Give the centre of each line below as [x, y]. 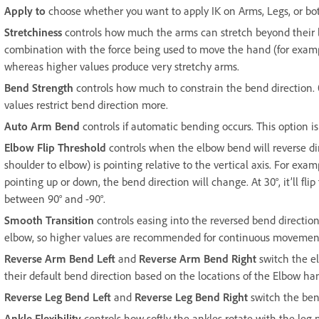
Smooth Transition [49, 220]
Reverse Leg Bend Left [58, 297]
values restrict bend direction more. [86, 104]
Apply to [26, 10]
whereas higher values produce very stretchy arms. [122, 66]
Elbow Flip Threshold [55, 147]
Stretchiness [33, 32]
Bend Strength [40, 87]
